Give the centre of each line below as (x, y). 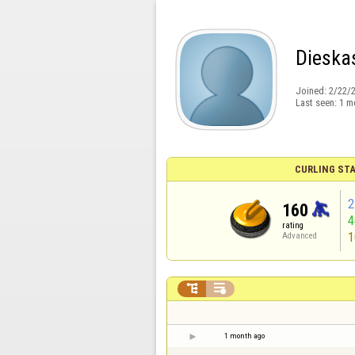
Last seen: (317, 103)
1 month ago (244, 336)
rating (293, 225)
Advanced (300, 236)
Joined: (312, 91)
